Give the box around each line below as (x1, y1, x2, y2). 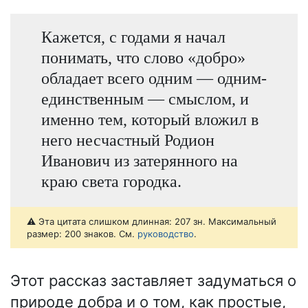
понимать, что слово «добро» (41, 48, 245, 67)
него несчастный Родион (41, 131, 214, 150)
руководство (137, 228, 194, 240)
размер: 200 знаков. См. (27, 228, 137, 240)
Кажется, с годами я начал (41, 27, 225, 47)
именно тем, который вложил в (41, 110, 258, 129)
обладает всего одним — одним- (41, 69, 267, 88)
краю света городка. (41, 172, 181, 191)
